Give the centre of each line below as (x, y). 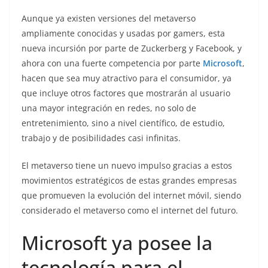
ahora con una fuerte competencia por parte (112, 63)
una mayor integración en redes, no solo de (109, 108)
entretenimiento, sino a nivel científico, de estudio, (123, 123)
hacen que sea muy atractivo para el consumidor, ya (127, 78)
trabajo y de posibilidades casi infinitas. (101, 138)
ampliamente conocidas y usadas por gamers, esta (123, 33)
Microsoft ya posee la (117, 242)
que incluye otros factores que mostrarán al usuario (126, 93)
